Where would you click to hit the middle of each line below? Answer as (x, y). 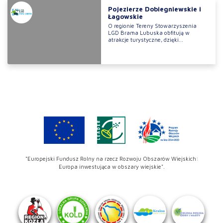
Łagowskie (125, 17)
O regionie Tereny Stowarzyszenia (152, 26)
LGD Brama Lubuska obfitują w (149, 33)
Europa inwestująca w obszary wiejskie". (111, 167)
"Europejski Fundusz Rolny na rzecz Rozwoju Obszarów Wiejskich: (111, 159)
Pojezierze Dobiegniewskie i (154, 9)
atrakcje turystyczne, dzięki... (145, 40)
